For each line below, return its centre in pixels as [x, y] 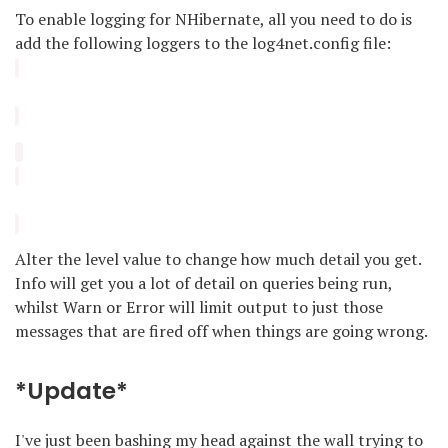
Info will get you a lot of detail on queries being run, [203, 282]
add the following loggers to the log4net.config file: [203, 42]
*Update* [71, 391]
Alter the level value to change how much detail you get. [218, 258]
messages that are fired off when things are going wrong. [221, 330]
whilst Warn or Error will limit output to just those [199, 306]
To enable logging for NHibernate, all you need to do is [213, 18]
